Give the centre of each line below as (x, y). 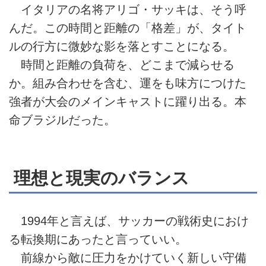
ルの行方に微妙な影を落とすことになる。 (122, 47)
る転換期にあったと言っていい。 (98, 240)
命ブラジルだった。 (62, 120)
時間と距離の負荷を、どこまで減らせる (122, 65)
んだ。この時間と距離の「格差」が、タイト (128, 28)
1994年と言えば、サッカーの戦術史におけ (129, 221)
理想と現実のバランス (102, 178)
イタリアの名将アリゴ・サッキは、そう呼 (128, 10)
